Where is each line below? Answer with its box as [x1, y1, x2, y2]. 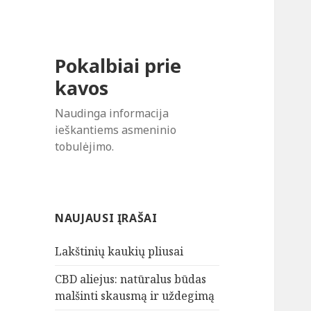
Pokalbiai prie [55, 53, 182, 79]
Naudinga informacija [55, 106, 169, 121]
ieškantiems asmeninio [55, 122, 177, 138]
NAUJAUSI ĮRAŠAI [55, 210, 158, 226]
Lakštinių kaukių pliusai [55, 244, 184, 260]
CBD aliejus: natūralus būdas [55, 271, 207, 287]
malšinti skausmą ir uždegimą [55, 288, 215, 304]
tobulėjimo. [55, 139, 115, 155]
